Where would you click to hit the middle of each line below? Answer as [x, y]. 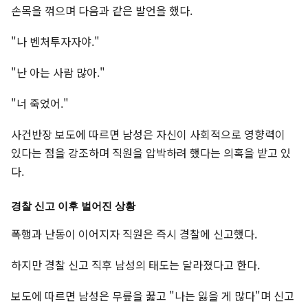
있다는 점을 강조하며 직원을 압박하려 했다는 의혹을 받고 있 [151, 153]
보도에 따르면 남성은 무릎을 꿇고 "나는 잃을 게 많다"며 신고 [153, 296]
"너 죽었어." [40, 103]
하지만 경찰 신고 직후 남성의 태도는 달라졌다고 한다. [135, 265]
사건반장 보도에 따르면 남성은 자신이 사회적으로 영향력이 [148, 134]
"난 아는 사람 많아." [58, 73]
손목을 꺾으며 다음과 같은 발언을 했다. [102, 11]
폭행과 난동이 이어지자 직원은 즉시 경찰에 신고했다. [134, 234]
